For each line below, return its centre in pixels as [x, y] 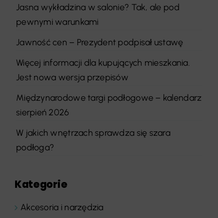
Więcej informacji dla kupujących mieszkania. [103, 63]
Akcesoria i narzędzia [62, 207]
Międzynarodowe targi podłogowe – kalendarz [109, 98]
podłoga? [35, 147]
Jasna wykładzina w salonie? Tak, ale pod [98, 7]
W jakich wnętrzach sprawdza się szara [93, 133]
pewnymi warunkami [57, 22]
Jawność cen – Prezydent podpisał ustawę [100, 42]
